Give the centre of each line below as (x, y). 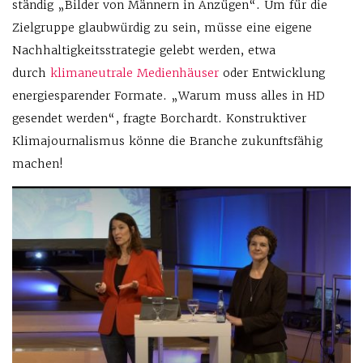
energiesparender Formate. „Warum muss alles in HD (169, 96)
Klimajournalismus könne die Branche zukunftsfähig (167, 141)
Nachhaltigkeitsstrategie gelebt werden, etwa (144, 51)
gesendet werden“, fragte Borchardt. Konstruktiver (159, 119)
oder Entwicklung (272, 73)
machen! (38, 164)
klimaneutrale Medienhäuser (135, 73)
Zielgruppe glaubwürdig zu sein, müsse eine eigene (162, 28)
